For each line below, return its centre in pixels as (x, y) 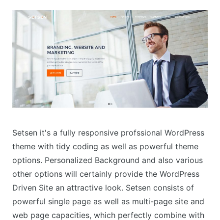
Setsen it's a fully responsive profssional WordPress (108, 132)
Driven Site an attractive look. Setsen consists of (103, 187)
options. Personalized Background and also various (108, 160)
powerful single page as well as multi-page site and (108, 201)
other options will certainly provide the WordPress (106, 174)
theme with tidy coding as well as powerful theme (105, 146)
